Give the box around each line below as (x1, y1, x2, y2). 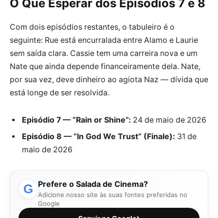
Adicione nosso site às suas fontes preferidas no (38, 190, 187, 199)
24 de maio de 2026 (131, 115, 206, 125)
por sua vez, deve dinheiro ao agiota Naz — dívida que (10, 75, 208, 85)
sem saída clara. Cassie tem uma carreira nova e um (10, 49, 198, 58)
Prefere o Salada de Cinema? (38, 179, 148, 189)
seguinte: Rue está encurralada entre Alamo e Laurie (10, 36, 198, 45)
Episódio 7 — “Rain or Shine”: (22, 115, 131, 125)
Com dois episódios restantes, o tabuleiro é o (10, 22, 175, 32)
